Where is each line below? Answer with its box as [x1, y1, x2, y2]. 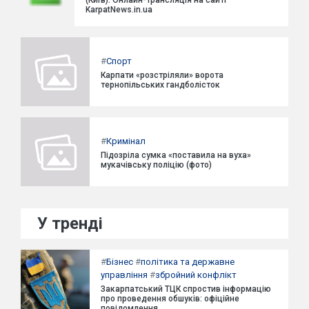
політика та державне [141, 257, 235, 267]
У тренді [37, 214, 103, 233]
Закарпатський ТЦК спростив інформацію [101, 284, 271, 294]
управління [101, 270, 148, 280]
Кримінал [106, 135, 146, 146]
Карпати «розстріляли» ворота [101, 70, 223, 80]
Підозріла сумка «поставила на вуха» [101, 150, 251, 160]
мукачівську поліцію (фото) [101, 159, 212, 170]
